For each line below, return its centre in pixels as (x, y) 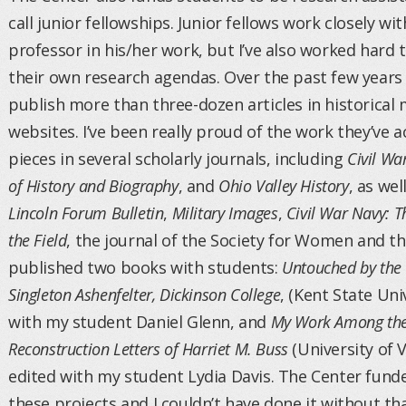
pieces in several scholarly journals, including (178, 159)
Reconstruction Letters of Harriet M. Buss (148, 349)
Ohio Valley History (284, 186)
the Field (38, 240)
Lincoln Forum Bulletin (86, 213)
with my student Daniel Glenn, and (140, 322)
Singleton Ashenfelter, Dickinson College (145, 295)
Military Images (225, 213)
